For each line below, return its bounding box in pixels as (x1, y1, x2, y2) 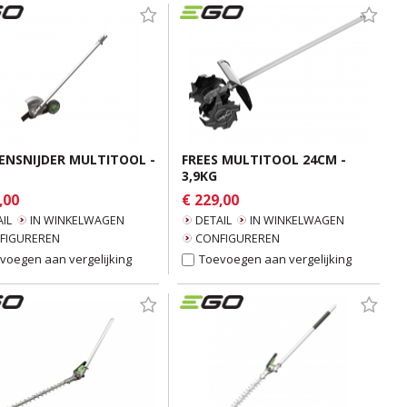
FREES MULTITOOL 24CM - (182, 151, 346, 168)
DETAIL (195, 213, 232, 228)
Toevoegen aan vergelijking (199, 251, 352, 267)
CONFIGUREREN (195, 231, 280, 246)
